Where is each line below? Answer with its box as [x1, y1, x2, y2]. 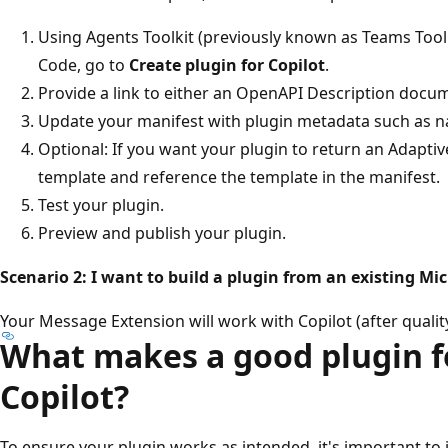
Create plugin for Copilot [129, 53, 325, 76]
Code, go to [38, 53, 129, 76]
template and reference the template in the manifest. [38, 165, 440, 188]
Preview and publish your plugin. [38, 221, 286, 244]
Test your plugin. [38, 193, 164, 216]
